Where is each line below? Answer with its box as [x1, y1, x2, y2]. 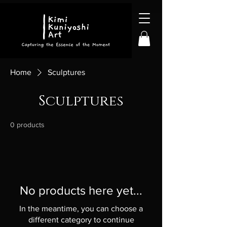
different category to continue [28, 215, 134, 224]
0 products [10, 120, 45, 129]
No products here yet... [20, 183, 142, 197]
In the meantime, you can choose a [19, 204, 143, 213]
